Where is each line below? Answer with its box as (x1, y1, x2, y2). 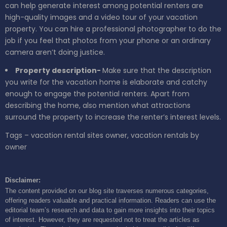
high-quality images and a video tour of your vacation (5, 12, 198, 23)
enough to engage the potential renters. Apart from (5, 89, 190, 99)
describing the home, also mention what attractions (5, 100, 191, 111)
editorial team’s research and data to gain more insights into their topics (5, 206, 215, 214)
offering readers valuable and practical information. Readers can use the (5, 197, 216, 205)
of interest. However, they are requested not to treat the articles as (5, 216, 200, 224)
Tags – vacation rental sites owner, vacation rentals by (5, 130, 199, 141)
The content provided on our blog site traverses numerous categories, (5, 187, 209, 195)
